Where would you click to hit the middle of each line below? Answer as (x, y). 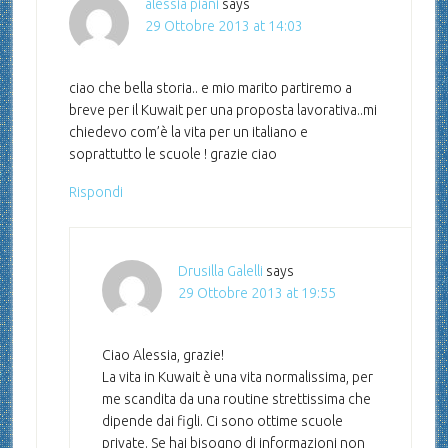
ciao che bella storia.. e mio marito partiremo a (210, 88)
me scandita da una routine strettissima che (236, 399)
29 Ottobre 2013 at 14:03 (223, 26)
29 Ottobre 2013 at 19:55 (256, 293)
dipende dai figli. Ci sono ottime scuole (222, 421)
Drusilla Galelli (220, 271)
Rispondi (95, 192)
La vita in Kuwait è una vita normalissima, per (237, 377)
